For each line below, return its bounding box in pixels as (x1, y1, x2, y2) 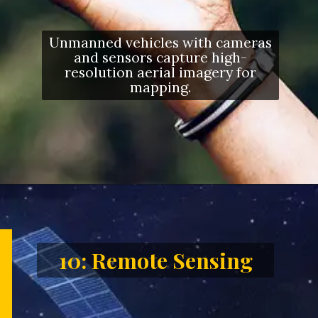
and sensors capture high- (73, 48, 247, 66)
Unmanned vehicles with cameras (48, 33, 272, 51)
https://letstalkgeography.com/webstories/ (81, 198, 281, 210)
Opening (40, 198, 79, 210)
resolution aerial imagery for (64, 62, 256, 81)
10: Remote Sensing (58, 245, 253, 275)
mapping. (129, 77, 191, 96)
